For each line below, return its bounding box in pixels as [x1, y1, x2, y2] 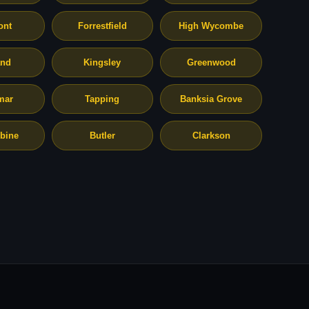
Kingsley [83, 57, 121, 68]
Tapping [85, 94, 120, 104]
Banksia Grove [180, 94, 243, 104]
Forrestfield [77, 21, 127, 31]
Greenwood [186, 57, 236, 68]
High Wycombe [179, 21, 244, 31]
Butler [89, 130, 115, 141]
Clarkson [192, 130, 230, 141]
